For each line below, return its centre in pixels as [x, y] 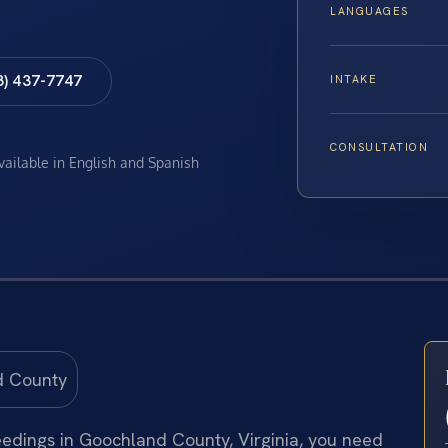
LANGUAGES [369, 11]
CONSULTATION [379, 147]
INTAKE [354, 79]
